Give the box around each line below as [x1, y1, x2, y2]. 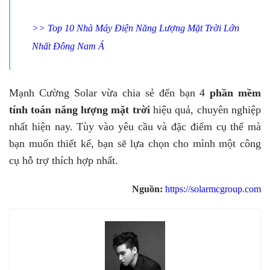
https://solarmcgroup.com [165, 183, 261, 194]
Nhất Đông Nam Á [32, 40, 104, 51]
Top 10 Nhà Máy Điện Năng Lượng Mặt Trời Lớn [48, 22, 239, 33]
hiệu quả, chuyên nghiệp [153, 103, 261, 116]
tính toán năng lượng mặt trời [9, 103, 153, 116]
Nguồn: [132, 183, 163, 194]
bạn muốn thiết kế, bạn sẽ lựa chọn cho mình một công [9, 137, 261, 149]
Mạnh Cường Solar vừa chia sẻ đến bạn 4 [9, 86, 210, 99]
